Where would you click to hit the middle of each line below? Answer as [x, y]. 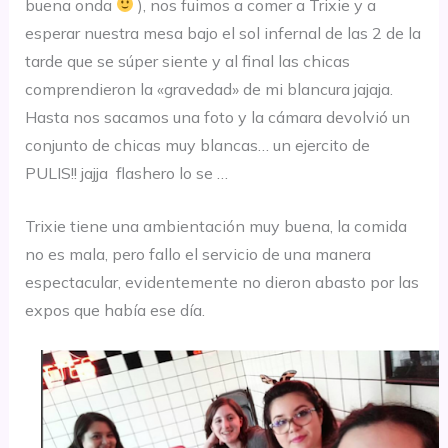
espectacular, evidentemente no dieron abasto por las [221, 282]
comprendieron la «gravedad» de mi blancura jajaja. [210, 88]
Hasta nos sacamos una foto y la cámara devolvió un [217, 116]
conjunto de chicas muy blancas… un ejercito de [197, 144]
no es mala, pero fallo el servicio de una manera [197, 254]
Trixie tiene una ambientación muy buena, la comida [215, 226]
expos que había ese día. [114, 310]
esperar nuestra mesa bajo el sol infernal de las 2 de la [222, 32]
